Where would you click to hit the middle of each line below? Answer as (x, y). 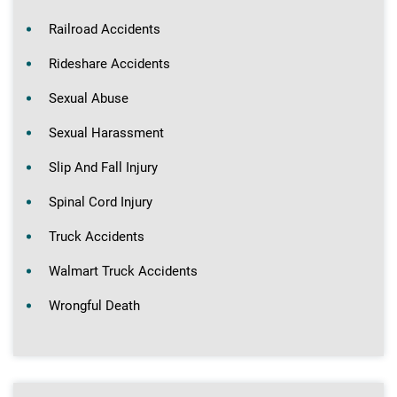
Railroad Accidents (105, 29)
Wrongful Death (94, 305)
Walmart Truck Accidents (123, 271)
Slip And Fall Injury (103, 167)
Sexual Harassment (106, 132)
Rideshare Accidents (109, 63)
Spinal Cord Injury (101, 202)
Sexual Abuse (89, 98)
